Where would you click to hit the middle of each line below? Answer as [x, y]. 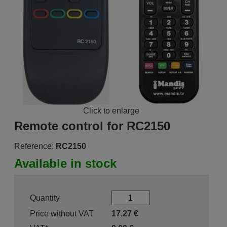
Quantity [45, 198]
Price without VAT [62, 214]
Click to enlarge [111, 111]
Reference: [34, 146]
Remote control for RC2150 [92, 126]
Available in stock [65, 163]
